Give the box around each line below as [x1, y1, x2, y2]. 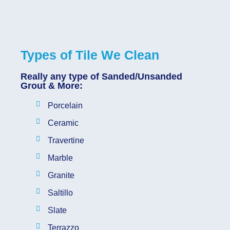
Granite [47, 170, 74, 180]
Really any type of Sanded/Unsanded [21, 71, 182, 82]
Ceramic [47, 118, 79, 127]
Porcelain [47, 101, 83, 110]
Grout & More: [21, 80, 83, 91]
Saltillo [47, 188, 73, 197]
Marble [47, 153, 73, 162]
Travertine [47, 136, 84, 145]
